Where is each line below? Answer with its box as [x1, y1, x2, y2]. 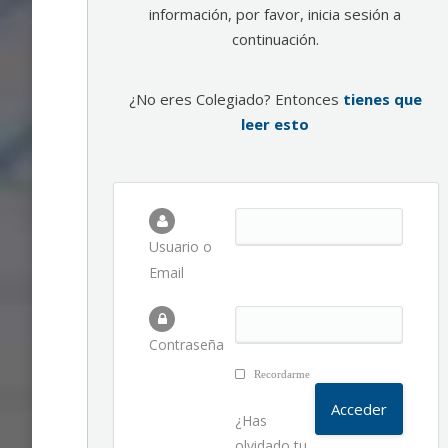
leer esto [241, 114, 309, 134]
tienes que [342, 89, 422, 109]
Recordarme [251, 368, 311, 380]
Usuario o [149, 237, 212, 256]
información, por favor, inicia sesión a [149, 4, 401, 24]
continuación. [231, 29, 319, 49]
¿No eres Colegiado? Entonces [128, 89, 343, 109]
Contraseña [149, 335, 224, 354]
